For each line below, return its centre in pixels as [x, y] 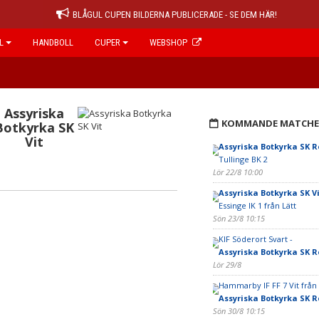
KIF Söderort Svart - [255, 239]
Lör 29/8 [227, 265]
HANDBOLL [53, 42]
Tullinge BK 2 [243, 159]
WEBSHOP [168, 42]
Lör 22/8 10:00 [237, 172]
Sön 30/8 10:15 [239, 311]
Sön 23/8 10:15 [239, 218]
